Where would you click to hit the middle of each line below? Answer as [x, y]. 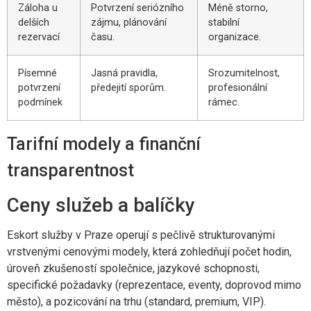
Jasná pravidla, [124, 74]
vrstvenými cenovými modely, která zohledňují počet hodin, [149, 252]
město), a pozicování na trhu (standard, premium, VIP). [136, 302]
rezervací [39, 37]
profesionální [238, 88]
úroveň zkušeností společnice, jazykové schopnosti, [133, 269]
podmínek [40, 103]
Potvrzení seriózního [137, 8]
